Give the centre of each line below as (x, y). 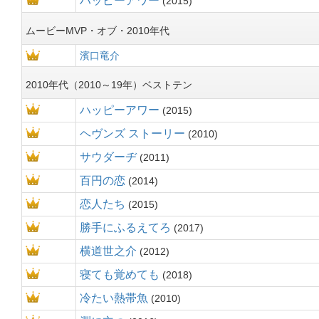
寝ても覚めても (120, 274)
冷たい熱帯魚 (114, 298)
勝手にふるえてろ (125, 228)
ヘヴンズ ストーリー (132, 134)
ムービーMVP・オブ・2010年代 (98, 31)
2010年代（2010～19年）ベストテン (109, 85)
